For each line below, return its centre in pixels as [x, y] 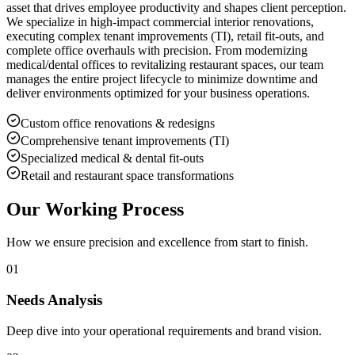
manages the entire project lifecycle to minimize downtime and [162, 78]
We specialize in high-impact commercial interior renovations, [160, 21]
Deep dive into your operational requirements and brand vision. [164, 330]
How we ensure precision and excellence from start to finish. [157, 242]
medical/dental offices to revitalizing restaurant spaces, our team [165, 64]
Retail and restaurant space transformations [127, 175]
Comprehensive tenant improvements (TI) [125, 140]
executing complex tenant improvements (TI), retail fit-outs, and [165, 36]
